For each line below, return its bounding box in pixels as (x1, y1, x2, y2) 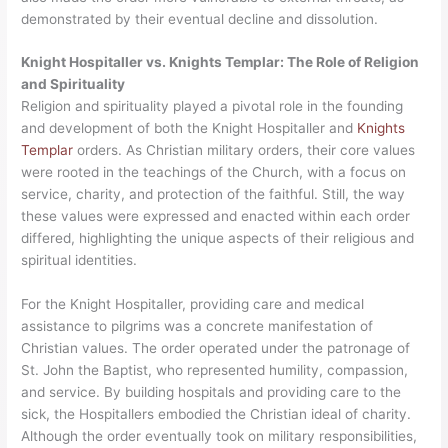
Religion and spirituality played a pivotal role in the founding (21, 98, 404, 115)
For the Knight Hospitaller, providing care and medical (21, 296, 365, 313)
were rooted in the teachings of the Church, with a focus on (21, 164, 407, 181)
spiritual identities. (21, 252, 138, 269)
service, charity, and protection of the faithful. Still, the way (21, 186, 406, 203)
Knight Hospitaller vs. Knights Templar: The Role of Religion (21, 54, 420, 71)
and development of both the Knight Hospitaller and (21, 120, 358, 137)
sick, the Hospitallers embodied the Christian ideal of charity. (21, 406, 412, 423)
